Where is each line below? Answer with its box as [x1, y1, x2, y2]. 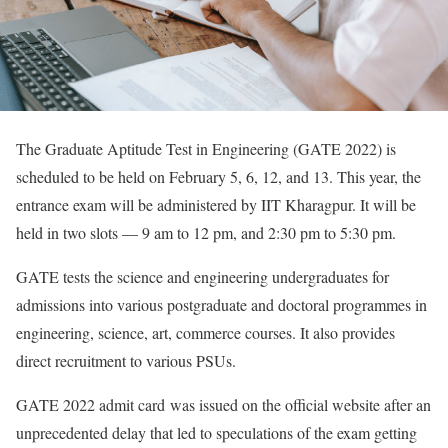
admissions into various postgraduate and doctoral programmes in [16, 293, 427, 315]
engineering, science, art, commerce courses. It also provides [16, 321, 395, 343]
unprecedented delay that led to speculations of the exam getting [16, 421, 417, 443]
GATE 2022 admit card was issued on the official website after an [16, 393, 431, 415]
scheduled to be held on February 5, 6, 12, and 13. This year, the [16, 165, 421, 187]
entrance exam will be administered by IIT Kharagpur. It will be [16, 193, 416, 215]
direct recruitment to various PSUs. [16, 349, 236, 371]
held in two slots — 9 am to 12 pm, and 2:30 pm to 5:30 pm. [16, 221, 396, 243]
